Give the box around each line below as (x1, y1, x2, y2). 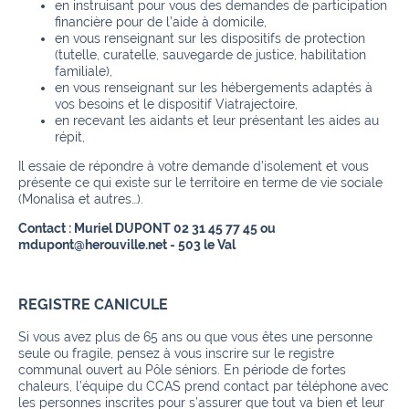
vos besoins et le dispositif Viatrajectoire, (55, 96, 298, 111)
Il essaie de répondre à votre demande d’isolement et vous (18, 158, 369, 173)
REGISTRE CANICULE (18, 296, 172, 314)
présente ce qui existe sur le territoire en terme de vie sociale (18, 174, 383, 190)
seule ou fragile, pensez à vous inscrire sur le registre (18, 345, 334, 361)
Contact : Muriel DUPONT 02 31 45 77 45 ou (18, 220, 276, 236)
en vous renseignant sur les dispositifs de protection (55, 30, 365, 46)
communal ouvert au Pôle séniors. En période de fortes (18, 362, 346, 377)
